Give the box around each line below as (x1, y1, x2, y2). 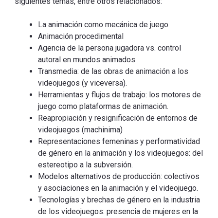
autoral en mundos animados (38, 55, 135, 65)
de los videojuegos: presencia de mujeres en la (38, 207, 198, 217)
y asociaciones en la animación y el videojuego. (38, 183, 198, 193)
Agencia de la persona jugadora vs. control (38, 43, 181, 53)
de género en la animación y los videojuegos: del (38, 148, 203, 158)
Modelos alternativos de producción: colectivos (38, 172, 200, 182)
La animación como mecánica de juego (38, 20, 168, 30)
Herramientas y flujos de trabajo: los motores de (38, 90, 201, 100)
